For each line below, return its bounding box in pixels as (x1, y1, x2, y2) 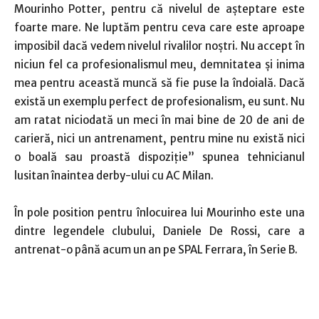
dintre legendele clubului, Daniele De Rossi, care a (14, 224, 305, 238)
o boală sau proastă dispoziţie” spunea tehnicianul (14, 150, 305, 164)
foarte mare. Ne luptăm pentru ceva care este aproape (14, 21, 305, 34)
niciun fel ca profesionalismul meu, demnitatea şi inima (14, 58, 305, 71)
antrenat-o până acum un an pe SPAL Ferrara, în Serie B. (14, 243, 298, 256)
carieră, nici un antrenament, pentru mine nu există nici (14, 132, 305, 145)
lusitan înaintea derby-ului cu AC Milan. (14, 169, 214, 182)
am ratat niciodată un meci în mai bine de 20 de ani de (14, 113, 305, 127)
